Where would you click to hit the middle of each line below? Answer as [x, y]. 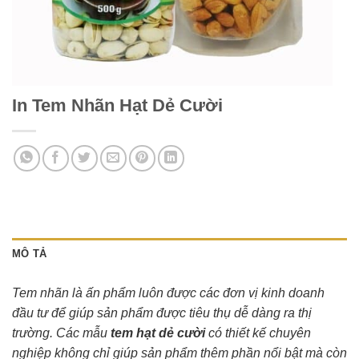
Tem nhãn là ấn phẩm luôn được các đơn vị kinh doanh [168, 293]
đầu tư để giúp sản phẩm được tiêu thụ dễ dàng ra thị [162, 313]
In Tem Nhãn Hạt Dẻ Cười [117, 105]
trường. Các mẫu [61, 333]
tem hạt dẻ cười [158, 333]
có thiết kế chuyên [258, 333]
